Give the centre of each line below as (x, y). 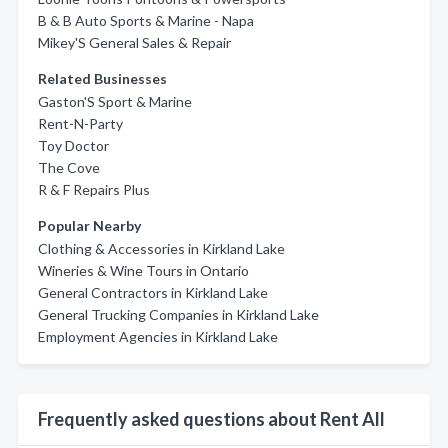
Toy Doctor (73, 145)
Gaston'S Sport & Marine (115, 101)
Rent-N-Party (80, 123)
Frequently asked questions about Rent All (211, 419)
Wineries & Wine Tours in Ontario (143, 270)
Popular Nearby (89, 225)
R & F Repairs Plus (94, 189)
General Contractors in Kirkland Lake (153, 292)
